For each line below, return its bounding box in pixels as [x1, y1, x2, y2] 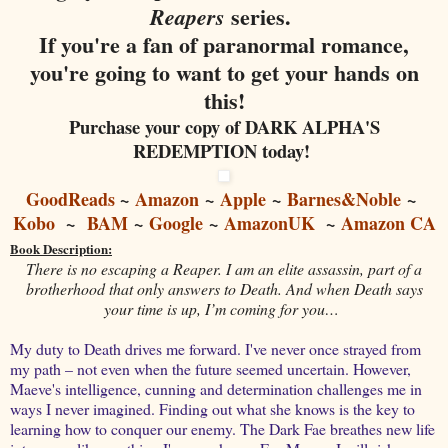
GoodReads [26, 185, 115, 212]
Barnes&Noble [287, 185, 401, 212]
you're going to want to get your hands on [29, 55, 419, 89]
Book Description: [10, 238, 112, 258]
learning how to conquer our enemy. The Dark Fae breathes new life [10, 417, 435, 439]
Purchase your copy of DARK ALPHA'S [68, 112, 380, 140]
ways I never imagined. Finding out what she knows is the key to [10, 397, 415, 419]
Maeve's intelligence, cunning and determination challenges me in [10, 377, 422, 399]
